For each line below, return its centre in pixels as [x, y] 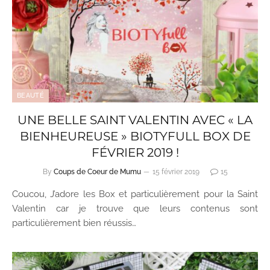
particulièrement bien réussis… [74, 223]
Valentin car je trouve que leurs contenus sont [135, 209]
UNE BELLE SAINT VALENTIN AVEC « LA [135, 120]
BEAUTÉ [30, 96]
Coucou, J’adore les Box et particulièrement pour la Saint [135, 194]
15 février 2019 [176, 172]
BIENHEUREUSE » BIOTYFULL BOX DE [135, 136]
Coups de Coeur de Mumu [97, 172]
